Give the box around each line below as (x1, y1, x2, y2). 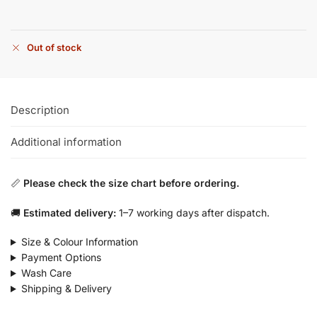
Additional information (11, 135, 122, 149)
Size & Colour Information (21, 236, 138, 248)
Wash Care (21, 267, 71, 279)
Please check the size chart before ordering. (23, 177, 239, 190)
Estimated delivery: (23, 206, 116, 219)
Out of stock (27, 41, 81, 53)
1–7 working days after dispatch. (116, 206, 270, 219)
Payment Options (21, 251, 101, 264)
